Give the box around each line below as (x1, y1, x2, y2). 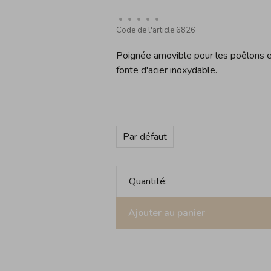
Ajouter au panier (128, 206, 205, 220)
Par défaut (122, 130, 167, 143)
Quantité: (128, 175, 167, 188)
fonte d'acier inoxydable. (116, 64, 217, 77)
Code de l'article (116, 25, 174, 36)
